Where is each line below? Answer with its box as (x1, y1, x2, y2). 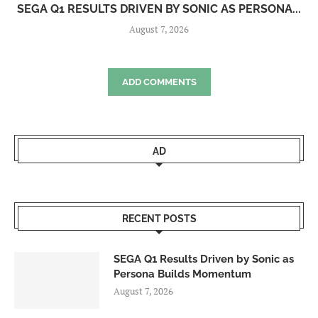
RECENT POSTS (121, 213, 197, 225)
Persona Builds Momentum (114, 268, 251, 281)
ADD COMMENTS (121, 77, 197, 88)
